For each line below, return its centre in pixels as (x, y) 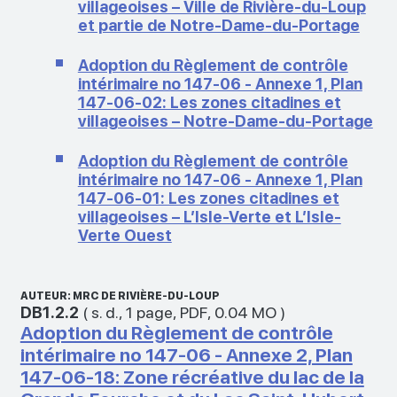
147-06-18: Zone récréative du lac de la (192, 377)
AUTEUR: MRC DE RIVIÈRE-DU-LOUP (120, 296)
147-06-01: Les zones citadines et (208, 198)
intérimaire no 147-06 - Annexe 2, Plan (186, 354)
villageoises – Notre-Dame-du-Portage (225, 121)
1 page (149, 312)
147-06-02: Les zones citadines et (209, 102)
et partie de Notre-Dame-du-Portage (218, 25)
